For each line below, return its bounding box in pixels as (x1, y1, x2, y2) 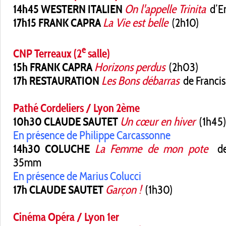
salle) (86, 46, 110, 61)
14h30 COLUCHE (13, 142, 90, 156)
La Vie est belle (103, 15, 168, 30)
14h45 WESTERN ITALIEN (13, 2, 123, 16)
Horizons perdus (94, 60, 165, 75)
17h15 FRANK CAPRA (13, 15, 101, 30)
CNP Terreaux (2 (13, 46, 82, 61)
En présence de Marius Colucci (13, 169, 141, 184)
